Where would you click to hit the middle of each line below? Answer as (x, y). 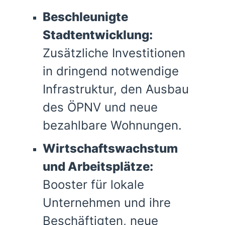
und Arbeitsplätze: (98, 167)
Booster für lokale (93, 185)
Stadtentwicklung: (97, 35)
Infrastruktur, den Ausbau (116, 89)
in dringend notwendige (110, 71)
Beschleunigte (85, 17)
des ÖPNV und (86, 107)
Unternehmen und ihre (106, 203)
